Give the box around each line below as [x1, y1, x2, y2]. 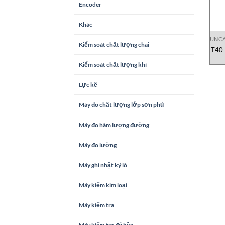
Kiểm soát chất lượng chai [79, 41, 149, 49]
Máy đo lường [79, 141, 117, 149]
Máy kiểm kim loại [79, 181, 127, 189]
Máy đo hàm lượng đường [79, 121, 149, 129]
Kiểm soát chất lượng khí [79, 61, 147, 69]
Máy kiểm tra [79, 201, 114, 209]
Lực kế [79, 81, 97, 89]
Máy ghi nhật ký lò [79, 161, 127, 169]
